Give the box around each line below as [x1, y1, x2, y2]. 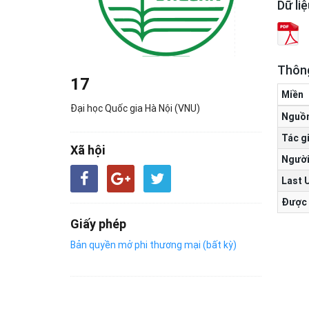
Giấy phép [70, 216, 126, 232]
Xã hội [70, 142, 106, 158]
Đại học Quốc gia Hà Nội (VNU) [70, 102, 200, 114]
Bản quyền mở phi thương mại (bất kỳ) [70, 239, 237, 251]
